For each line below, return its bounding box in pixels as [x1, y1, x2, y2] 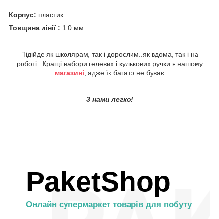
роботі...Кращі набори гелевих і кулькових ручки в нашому [16, 59, 203, 67]
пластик [36, 10, 65, 19]
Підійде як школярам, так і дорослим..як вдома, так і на [21, 50, 198, 58]
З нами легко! [86, 95, 133, 103]
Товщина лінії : [9, 23, 62, 32]
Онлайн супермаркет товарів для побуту [26, 200, 192, 210]
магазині [55, 68, 84, 77]
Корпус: [9, 10, 36, 19]
